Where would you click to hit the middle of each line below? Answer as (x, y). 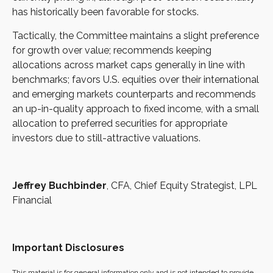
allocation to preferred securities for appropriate (120, 124)
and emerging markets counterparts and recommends (134, 94)
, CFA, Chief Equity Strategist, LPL (182, 186)
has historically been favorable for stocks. (105, 12)
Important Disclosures (68, 248)
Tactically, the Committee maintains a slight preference (136, 36)
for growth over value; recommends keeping (112, 51)
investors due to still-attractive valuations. (106, 138)
